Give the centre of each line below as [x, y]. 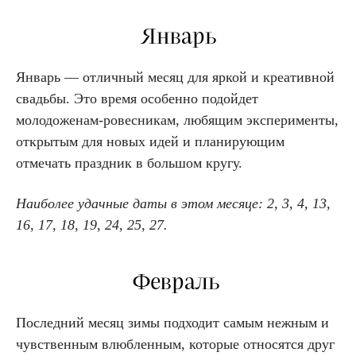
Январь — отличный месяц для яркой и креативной [175, 77]
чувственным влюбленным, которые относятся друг [175, 344]
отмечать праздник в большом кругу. [131, 163]
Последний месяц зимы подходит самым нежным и [172, 322]
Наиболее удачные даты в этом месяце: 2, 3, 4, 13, [173, 203]
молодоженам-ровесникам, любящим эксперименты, [177, 120]
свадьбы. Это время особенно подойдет [137, 98]
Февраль [178, 282]
